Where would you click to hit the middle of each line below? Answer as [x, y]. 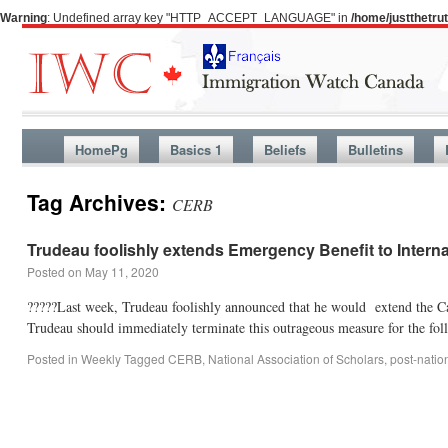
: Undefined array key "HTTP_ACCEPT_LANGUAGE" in [199, 18]
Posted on [54, 271]
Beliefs [284, 149]
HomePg [101, 149]
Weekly [101, 358]
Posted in [52, 358]
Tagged [144, 358]
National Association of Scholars [296, 358]
